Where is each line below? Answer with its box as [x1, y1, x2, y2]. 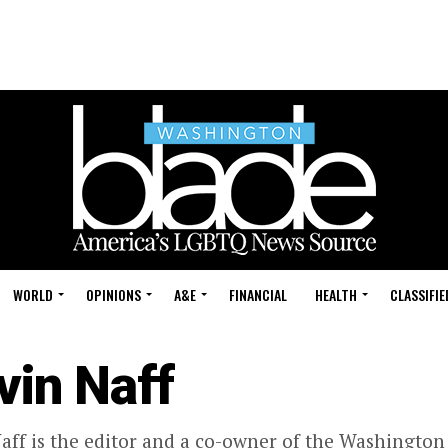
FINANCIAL [229, 284, 287, 305]
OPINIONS [86, 284, 141, 305]
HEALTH [315, 284, 357, 305]
